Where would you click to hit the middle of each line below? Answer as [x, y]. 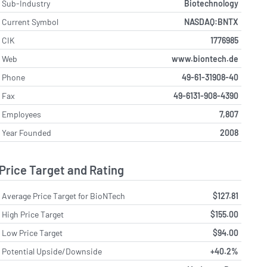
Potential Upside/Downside [52, 252]
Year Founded [27, 132]
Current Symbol [30, 21]
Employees [22, 114]
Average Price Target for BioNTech [64, 196]
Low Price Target [32, 233]
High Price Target [33, 215]
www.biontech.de [205, 58]
